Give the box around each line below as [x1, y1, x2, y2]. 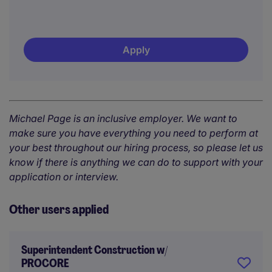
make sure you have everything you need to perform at [9, 127, 258, 139]
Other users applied [9, 202, 109, 217]
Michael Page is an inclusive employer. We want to [9, 112, 237, 124]
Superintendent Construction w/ [21, 243, 168, 257]
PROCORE [21, 256, 69, 271]
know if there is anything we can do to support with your [9, 156, 263, 168]
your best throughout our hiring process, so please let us [9, 141, 263, 154]
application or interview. [9, 171, 121, 183]
